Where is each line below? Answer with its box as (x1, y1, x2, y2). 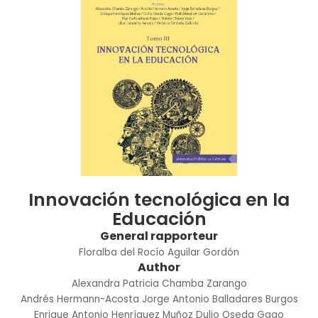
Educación (111, 206, 207, 231)
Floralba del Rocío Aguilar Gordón (79, 245, 239, 259)
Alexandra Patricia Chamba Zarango (71, 276, 247, 290)
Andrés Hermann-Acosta (20, 292, 139, 306)
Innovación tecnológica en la (28, 187, 290, 212)
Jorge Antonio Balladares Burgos (141, 292, 298, 306)
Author (138, 258, 180, 275)
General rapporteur (100, 227, 218, 244)
